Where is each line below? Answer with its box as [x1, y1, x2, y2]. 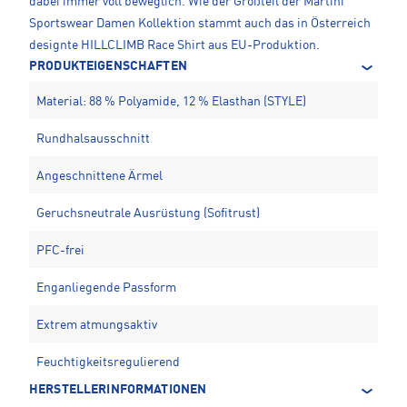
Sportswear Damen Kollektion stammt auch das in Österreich [29, 16, 371, 30]
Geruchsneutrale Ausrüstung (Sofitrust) [36, 206, 260, 220]
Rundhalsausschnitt [36, 132, 150, 145]
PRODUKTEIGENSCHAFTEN [29, 59, 187, 73]
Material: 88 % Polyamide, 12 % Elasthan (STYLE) [36, 94, 306, 108]
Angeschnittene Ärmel [36, 169, 163, 183]
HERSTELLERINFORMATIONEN [29, 382, 207, 396]
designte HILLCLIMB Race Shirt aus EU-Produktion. [29, 38, 320, 52]
